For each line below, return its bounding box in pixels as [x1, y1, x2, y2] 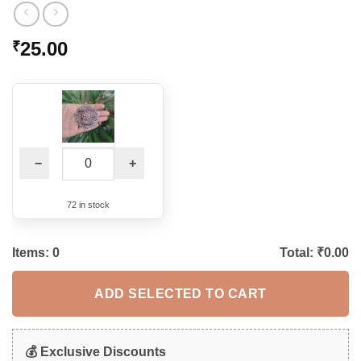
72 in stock [66, 199, 110, 210]
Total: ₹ [280, 245, 324, 259]
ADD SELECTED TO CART [94, 286, 267, 301]
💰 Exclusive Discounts [25, 345, 166, 359]
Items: [12, 245, 52, 259]
